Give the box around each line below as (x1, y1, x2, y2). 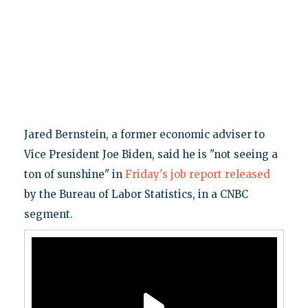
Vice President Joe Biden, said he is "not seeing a (23, 148, 278, 162)
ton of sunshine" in (23, 168, 125, 181)
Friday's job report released (124, 168, 270, 181)
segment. (23, 208, 73, 221)
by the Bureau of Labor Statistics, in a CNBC (23, 188, 248, 201)
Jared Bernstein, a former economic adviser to (23, 128, 265, 142)
